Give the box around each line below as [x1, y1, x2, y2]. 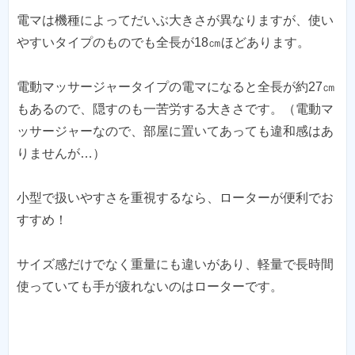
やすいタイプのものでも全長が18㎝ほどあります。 [17, 35, 310, 49]
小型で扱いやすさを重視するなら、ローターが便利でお [17, 190, 334, 204]
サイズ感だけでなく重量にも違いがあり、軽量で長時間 [17, 257, 334, 271]
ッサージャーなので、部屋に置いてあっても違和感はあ [17, 124, 334, 138]
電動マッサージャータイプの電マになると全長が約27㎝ [17, 79, 335, 94]
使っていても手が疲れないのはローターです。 [17, 279, 283, 293]
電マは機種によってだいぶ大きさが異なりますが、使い [17, 13, 334, 27]
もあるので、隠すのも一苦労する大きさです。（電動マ [17, 101, 334, 116]
